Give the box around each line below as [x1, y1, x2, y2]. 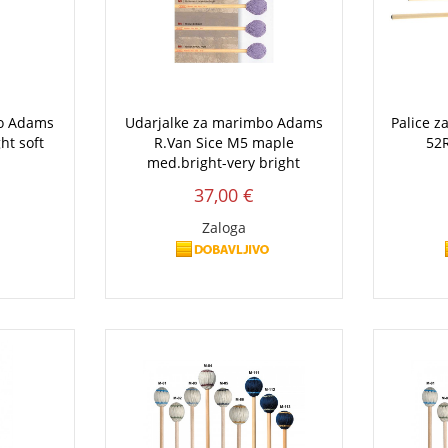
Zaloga [201, 217, 246, 237]
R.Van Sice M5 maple [153, 132, 294, 152]
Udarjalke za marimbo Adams [124, 112, 323, 132]
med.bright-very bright [147, 152, 301, 172]
